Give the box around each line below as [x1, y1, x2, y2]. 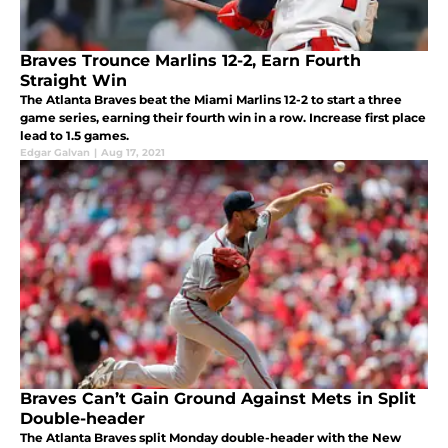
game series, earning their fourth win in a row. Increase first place [20, 109, 426, 125]
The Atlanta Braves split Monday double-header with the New [20, 429, 401, 445]
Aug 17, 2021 [101, 145, 165, 159]
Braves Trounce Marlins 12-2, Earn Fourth [20, 50, 361, 70]
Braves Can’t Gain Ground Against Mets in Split [20, 388, 416, 408]
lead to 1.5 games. [20, 127, 129, 143]
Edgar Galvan [20, 145, 90, 159]
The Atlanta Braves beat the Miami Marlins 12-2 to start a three [20, 91, 402, 107]
